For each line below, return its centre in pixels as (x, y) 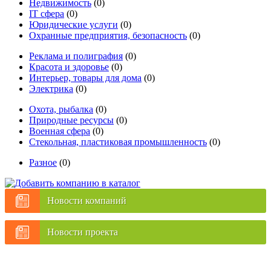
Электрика (51, 88)
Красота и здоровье (69, 67)
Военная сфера (60, 131)
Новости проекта (83, 232)
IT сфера (47, 13)
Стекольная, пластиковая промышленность (118, 142)
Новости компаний (87, 200)
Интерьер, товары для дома (85, 77)
